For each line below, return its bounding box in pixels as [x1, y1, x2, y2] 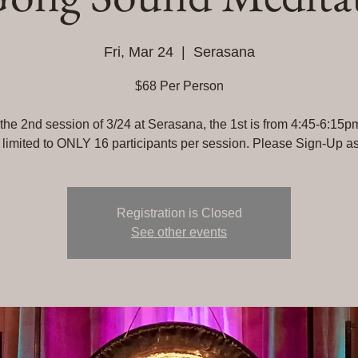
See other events [131, 225, 227, 239]
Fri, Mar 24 [103, 44, 173, 60]
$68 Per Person [134, 79, 224, 93]
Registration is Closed [116, 206, 242, 220]
